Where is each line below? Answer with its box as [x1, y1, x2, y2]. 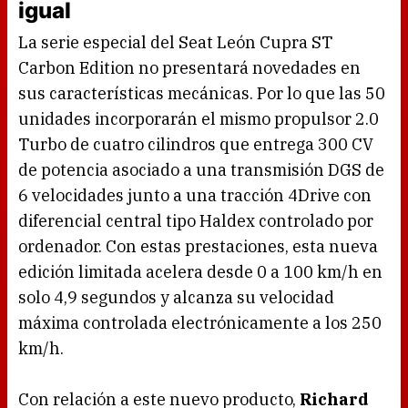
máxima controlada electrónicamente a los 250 [18, 312, 382, 334]
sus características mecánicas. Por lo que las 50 [18, 83, 385, 105]
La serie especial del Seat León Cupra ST [18, 32, 332, 54]
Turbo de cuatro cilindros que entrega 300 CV [18, 134, 373, 156]
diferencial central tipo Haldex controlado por [18, 210, 373, 232]
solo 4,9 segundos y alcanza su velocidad [18, 287, 334, 309]
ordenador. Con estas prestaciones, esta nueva [18, 236, 378, 258]
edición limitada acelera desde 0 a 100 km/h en [18, 261, 382, 283]
